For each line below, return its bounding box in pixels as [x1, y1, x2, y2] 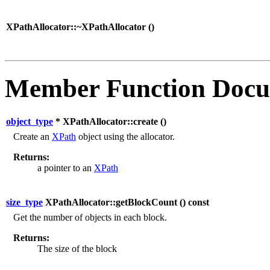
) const [183, 196, 209, 207]
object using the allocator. [76, 131, 175, 142]
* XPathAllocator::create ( [53, 116, 163, 127]
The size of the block [37, 243, 117, 254]
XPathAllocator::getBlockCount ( [43, 196, 183, 207]
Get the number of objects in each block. [13, 212, 167, 222]
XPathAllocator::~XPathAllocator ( [6, 21, 151, 32]
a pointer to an [37, 162, 94, 173]
